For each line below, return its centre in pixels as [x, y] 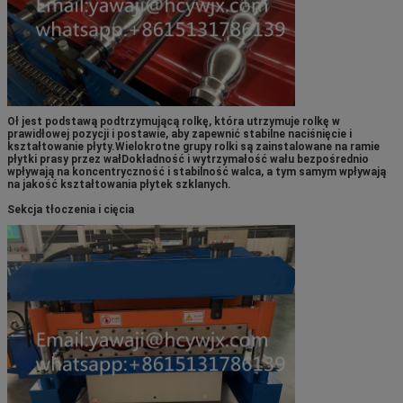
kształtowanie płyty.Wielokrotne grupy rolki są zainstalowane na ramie [193, 147]
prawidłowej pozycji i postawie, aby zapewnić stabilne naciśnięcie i [179, 134]
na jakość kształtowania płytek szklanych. [119, 185]
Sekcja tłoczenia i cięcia [71, 210]
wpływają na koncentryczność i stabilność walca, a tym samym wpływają [197, 172]
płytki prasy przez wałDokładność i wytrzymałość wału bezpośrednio [188, 160]
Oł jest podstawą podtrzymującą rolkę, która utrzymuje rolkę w [174, 122]
